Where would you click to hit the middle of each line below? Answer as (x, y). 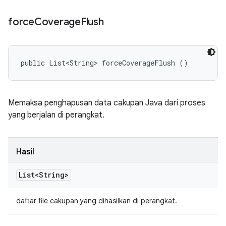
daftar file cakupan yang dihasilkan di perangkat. (97, 201)
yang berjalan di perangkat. (56, 115)
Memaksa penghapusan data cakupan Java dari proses (107, 103)
